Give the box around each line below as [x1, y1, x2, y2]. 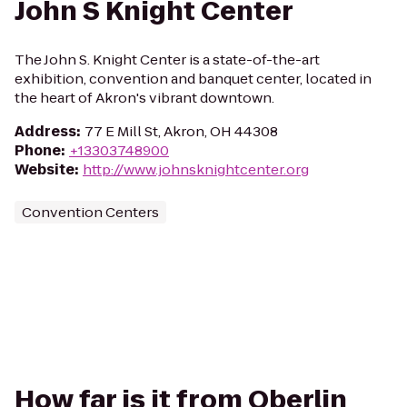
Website [15, 160, 74, 179]
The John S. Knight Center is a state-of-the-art [15, 50, 320, 69]
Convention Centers [22, 203, 159, 222]
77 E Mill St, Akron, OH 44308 [84, 122, 278, 141]
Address [15, 122, 76, 141]
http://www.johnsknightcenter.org [83, 160, 309, 179]
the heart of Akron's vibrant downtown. [15, 88, 274, 107]
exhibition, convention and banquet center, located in [15, 69, 372, 88]
